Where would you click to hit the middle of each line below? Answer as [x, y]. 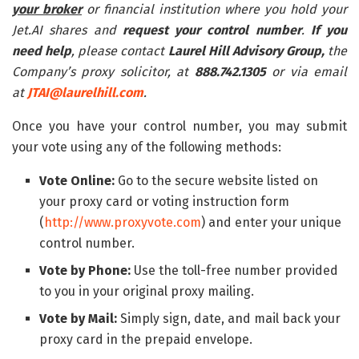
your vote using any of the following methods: [147, 147]
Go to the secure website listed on [217, 180]
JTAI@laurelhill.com [85, 92]
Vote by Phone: [85, 270]
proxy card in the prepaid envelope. [146, 339]
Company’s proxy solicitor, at [101, 71]
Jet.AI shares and [64, 30]
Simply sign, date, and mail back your [229, 318]
